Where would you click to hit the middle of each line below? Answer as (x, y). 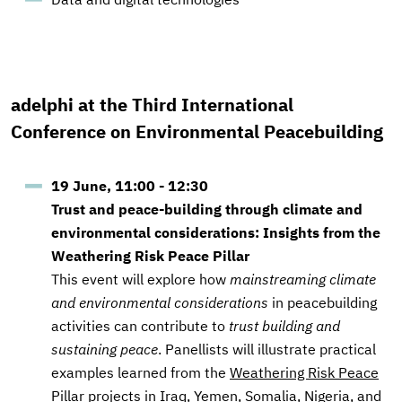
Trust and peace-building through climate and (207, 209)
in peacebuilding (323, 302)
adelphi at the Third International (152, 105)
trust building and (284, 326)
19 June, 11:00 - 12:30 (130, 186)
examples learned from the (140, 372)
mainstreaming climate (303, 279)
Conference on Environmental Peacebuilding (197, 131)
